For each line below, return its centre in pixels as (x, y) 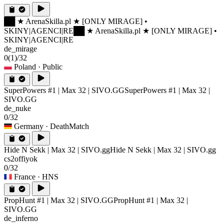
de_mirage (20, 49)
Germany (29, 126)
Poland (25, 67)
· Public (50, 67)
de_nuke (17, 108)
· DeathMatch (67, 126)
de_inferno (21, 218)
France (25, 177)
